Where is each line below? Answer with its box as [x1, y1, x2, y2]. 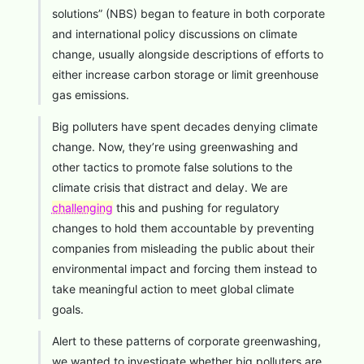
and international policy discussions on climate [51, 26, 297, 41]
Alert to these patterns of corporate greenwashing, [51, 333, 321, 348]
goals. [51, 301, 84, 316]
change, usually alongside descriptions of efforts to [51, 46, 323, 61]
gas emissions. [51, 87, 129, 102]
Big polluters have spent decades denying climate [51, 119, 318, 133]
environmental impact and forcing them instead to [51, 261, 317, 275]
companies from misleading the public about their [51, 240, 314, 255]
